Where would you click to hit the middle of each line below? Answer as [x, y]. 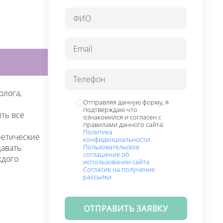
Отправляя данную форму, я [126, 102]
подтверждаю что [111, 109]
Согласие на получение [119, 169]
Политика [98, 132]
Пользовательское [111, 147]
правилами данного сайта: [124, 124]
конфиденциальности [117, 139]
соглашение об [106, 154]
